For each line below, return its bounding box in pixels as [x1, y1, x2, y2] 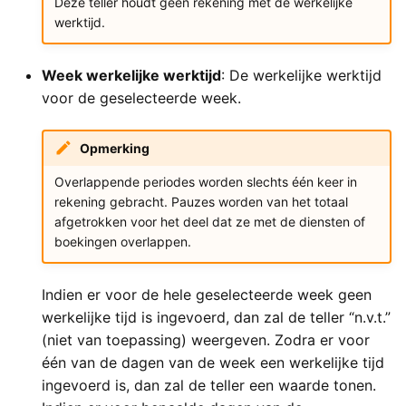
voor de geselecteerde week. [42, 89, 241, 108]
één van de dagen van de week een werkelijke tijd [42, 353, 384, 372]
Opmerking [79, 140, 150, 156]
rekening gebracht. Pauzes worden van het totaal [53, 193, 348, 209]
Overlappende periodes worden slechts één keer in [53, 173, 357, 189]
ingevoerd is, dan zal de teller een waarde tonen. [42, 376, 376, 394]
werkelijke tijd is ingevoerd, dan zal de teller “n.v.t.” [42, 308, 391, 326]
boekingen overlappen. [53, 233, 191, 249]
